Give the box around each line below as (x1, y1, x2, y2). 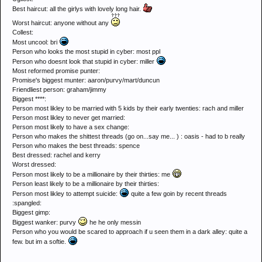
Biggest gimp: (12, 209, 50, 216)
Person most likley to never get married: (12, 114, 125, 121)
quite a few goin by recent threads (129, 190, 227, 197)
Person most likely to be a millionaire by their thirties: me (12, 171, 172, 178)
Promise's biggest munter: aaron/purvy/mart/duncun (12, 77, 160, 84)
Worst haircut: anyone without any (12, 19, 111, 26)
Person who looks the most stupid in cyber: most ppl (12, 48, 160, 55)
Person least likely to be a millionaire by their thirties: (12, 180, 159, 187)
